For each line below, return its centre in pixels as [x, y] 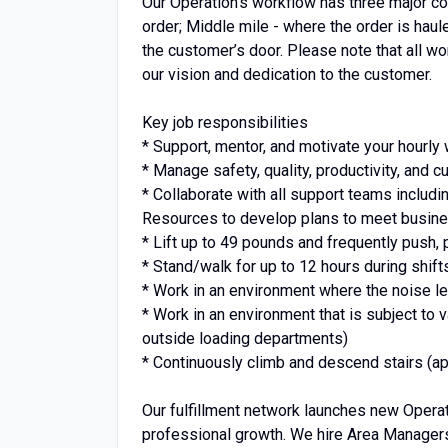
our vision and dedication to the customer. [287, 74]
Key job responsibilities [225, 122]
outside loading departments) [245, 338]
